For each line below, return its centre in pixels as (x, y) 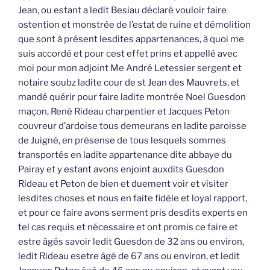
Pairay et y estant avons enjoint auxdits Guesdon (121, 170)
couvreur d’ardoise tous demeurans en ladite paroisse (132, 126)
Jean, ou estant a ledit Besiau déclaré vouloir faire (122, 11)
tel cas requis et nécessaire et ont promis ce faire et (128, 228)
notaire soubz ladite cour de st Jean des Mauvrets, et (129, 83)
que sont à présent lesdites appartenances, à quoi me (131, 39)
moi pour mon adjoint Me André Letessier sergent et (130, 68)
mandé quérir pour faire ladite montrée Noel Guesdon (132, 97)
